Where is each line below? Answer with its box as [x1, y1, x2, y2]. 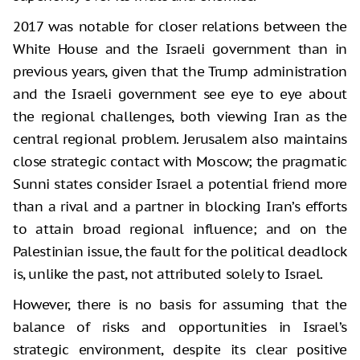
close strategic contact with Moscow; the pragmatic [13, 152, 347, 170]
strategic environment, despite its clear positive [13, 340, 347, 358]
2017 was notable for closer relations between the [13, 17, 347, 35]
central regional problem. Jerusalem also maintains [13, 129, 347, 148]
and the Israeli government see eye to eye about [13, 84, 347, 103]
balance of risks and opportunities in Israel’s [13, 317, 347, 336]
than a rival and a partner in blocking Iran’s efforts [13, 197, 347, 215]
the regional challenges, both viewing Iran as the [13, 107, 347, 125]
